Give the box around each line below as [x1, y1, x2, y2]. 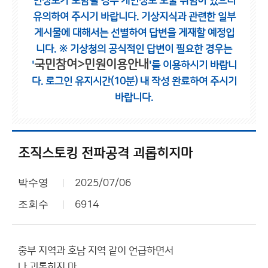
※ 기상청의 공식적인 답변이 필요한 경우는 [59, 44, 232, 54]
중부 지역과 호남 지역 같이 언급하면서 [18, 245, 173, 256]
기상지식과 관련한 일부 [141, 11, 236, 22]
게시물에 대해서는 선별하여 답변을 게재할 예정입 [33, 28, 234, 38]
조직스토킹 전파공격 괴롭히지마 [18, 146, 193, 161]
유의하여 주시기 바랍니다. [32, 11, 141, 22]
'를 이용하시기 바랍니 [148, 60, 237, 71]
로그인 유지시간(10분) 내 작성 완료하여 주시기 [45, 76, 237, 87]
